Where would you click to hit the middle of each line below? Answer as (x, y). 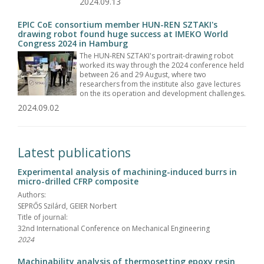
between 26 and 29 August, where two (143, 74)
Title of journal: (43, 217)
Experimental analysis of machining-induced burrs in (127, 171)
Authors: (32, 194)
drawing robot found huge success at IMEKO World (123, 34)
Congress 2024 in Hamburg (73, 43)
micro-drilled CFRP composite (78, 181)
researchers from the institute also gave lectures (160, 84)
